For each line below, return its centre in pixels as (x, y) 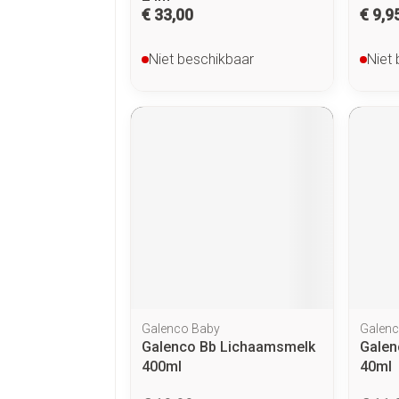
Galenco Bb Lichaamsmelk (228, 346)
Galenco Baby (181, 328)
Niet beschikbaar (201, 59)
